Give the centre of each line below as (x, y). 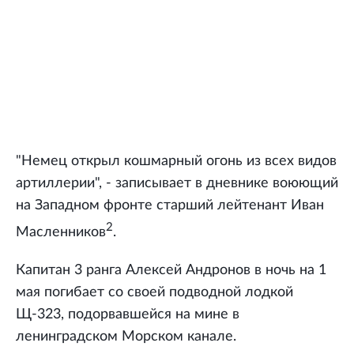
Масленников (61, 233)
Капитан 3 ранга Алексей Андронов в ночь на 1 (171, 271)
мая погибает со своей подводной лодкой (154, 293)
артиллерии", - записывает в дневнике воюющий (177, 184)
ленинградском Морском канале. (126, 337)
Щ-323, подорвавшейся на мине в (128, 315)
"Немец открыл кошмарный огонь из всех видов (176, 162)
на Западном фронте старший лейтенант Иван (170, 206)
